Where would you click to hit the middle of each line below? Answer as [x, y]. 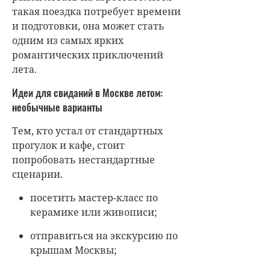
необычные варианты [57, 107]
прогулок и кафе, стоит [68, 146]
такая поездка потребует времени [96, 12]
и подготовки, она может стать [88, 26]
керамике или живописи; [94, 212]
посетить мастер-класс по [94, 198]
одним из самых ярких [68, 41]
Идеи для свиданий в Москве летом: [87, 93]
